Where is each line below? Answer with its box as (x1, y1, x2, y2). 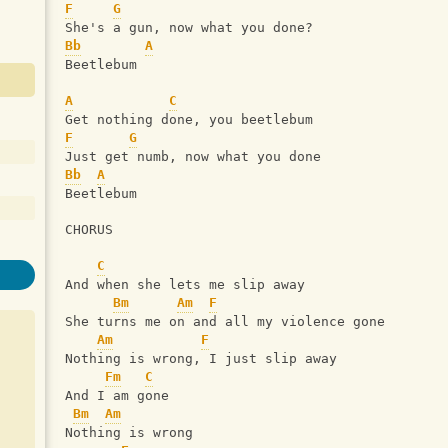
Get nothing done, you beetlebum (65, 112, 313, 128)
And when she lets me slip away (65, 277, 305, 293)
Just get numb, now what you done (65, 149, 329, 165)
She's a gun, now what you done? (65, 20, 361, 36)
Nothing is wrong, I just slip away (65, 351, 337, 367)
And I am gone (65, 388, 169, 404)
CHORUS (65, 222, 113, 238)
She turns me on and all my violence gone (65, 314, 385, 330)
